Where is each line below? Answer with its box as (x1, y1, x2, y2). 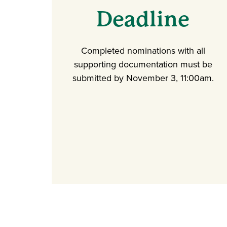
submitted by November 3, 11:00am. (72, 71, 214, 85)
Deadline (96, 7, 190, 31)
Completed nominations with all (81, 44, 205, 57)
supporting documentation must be (73, 58, 212, 71)
